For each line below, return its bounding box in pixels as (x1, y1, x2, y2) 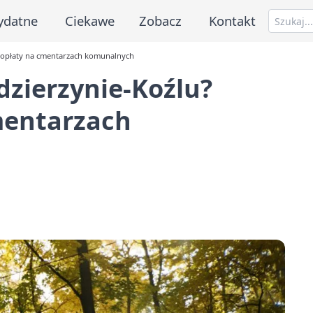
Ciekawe (64, 11, 115, 29)
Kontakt (209, 11, 256, 29)
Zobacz (139, 11, 182, 29)
